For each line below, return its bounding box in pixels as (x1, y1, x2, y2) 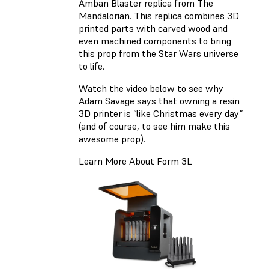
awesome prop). (79, 133, 145, 145)
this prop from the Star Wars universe (79, 47, 238, 60)
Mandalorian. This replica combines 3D (79, 10, 239, 22)
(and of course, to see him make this (79, 120, 230, 133)
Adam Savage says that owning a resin (79, 95, 240, 107)
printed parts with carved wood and (79, 22, 228, 35)
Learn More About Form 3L (79, 155, 192, 168)
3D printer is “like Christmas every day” (79, 107, 243, 120)
